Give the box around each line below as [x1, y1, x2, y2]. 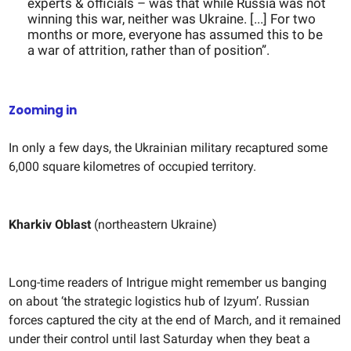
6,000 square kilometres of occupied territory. [9, 159, 256, 175]
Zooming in [9, 102, 77, 119]
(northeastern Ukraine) [94, 217, 217, 233]
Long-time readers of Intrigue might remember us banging [9, 275, 327, 291]
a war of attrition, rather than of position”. [27, 42, 270, 59]
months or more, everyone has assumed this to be [27, 27, 323, 43]
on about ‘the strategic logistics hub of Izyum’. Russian [9, 294, 309, 309]
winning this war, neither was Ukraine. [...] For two [27, 11, 316, 27]
